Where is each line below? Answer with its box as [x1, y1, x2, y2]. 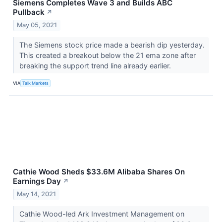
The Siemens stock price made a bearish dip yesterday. [19, 40, 205, 49]
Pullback [13, 7, 45, 17]
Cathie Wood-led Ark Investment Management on [19, 209, 184, 218]
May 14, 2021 [17, 190, 56, 198]
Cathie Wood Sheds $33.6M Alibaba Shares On [13, 166, 185, 176]
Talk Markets [22, 80, 49, 86]
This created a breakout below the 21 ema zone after [19, 51, 196, 59]
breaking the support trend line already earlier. [19, 61, 173, 70]
